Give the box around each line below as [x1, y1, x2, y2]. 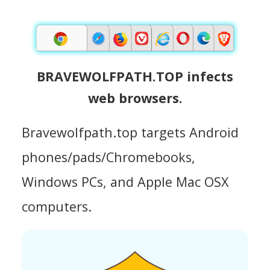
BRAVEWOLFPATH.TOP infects [37, 67, 233, 85]
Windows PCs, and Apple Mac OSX [22, 172, 228, 190]
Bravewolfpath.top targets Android [22, 123, 239, 141]
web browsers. [87, 89, 183, 107]
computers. [22, 197, 92, 215]
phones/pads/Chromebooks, [22, 148, 195, 166]
